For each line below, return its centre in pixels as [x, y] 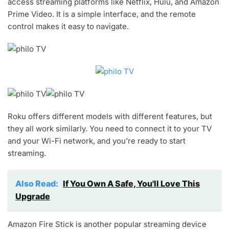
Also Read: [38, 184]
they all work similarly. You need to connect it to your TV [110, 129]
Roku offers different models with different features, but [110, 117]
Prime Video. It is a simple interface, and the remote [102, 14]
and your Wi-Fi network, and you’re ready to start [97, 141]
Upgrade [33, 197]
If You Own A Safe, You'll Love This [131, 184]
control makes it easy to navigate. [68, 27]
